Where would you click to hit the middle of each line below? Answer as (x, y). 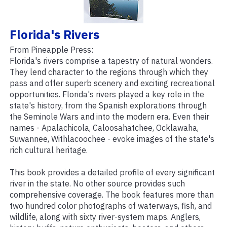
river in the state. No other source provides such (97, 184)
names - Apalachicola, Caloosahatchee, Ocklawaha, (104, 128)
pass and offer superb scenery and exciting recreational (112, 83)
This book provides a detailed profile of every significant (112, 173)
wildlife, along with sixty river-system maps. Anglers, (105, 217)
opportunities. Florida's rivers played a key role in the (107, 94)
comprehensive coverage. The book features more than (112, 195)
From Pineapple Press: (51, 50)
